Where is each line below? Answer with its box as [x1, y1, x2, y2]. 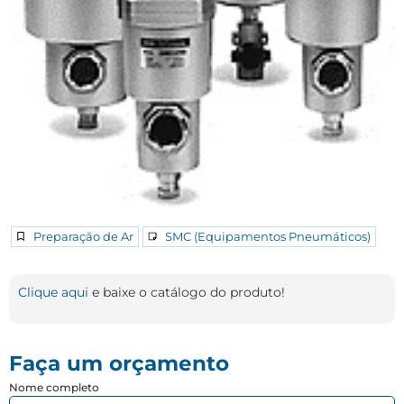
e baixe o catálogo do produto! [88, 283, 285, 300]
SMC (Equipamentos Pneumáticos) [165, 228, 371, 243]
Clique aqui [18, 283, 88, 300]
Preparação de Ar [33, 228, 133, 243]
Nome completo [9, 381, 99, 395]
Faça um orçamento [9, 351, 229, 377]
